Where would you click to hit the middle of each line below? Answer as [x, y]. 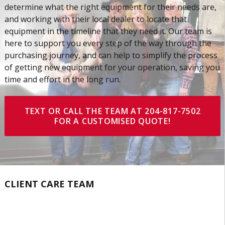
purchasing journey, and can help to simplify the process [111, 55]
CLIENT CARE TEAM [49, 183]
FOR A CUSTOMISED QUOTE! [113, 121]
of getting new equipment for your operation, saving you [112, 67]
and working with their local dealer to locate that [95, 19]
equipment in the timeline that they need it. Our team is [108, 31]
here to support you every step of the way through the [108, 43]
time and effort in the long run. [62, 79]
